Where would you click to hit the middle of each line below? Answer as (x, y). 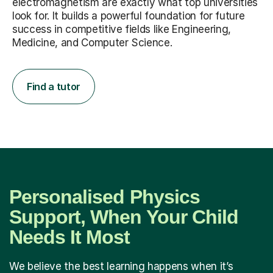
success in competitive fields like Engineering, (122, 29)
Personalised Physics (105, 197)
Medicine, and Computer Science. (92, 42)
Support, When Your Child (124, 217)
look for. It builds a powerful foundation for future (129, 16)
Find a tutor (54, 86)
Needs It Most (70, 237)
